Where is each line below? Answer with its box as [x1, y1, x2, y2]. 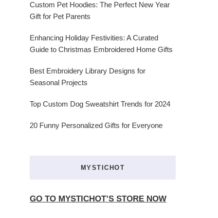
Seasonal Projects [30, 78, 88, 87]
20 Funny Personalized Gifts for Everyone [30, 121, 163, 130]
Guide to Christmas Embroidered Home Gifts [30, 45, 173, 54]
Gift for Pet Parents [30, 12, 91, 21]
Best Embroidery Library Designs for [30, 67, 145, 75]
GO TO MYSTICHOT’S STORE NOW [30, 194, 166, 204]
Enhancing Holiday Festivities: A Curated [30, 34, 158, 42]
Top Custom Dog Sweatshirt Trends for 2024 [30, 100, 170, 109]
